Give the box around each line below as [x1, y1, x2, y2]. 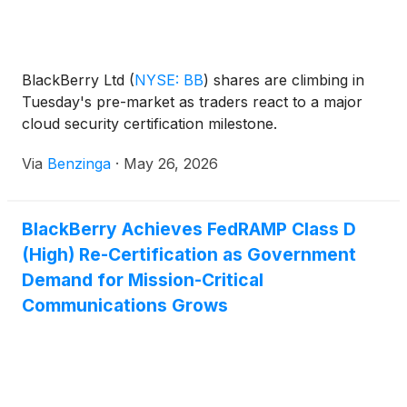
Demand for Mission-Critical [22, 269, 263, 292]
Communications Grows [22, 294, 228, 317]
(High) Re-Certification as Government [22, 243, 356, 266]
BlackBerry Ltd [22, 71, 129, 90]
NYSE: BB [134, 71, 203, 90]
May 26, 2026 [124, 154, 218, 174]
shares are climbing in [209, 71, 364, 90]
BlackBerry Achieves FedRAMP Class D [22, 218, 356, 241]
